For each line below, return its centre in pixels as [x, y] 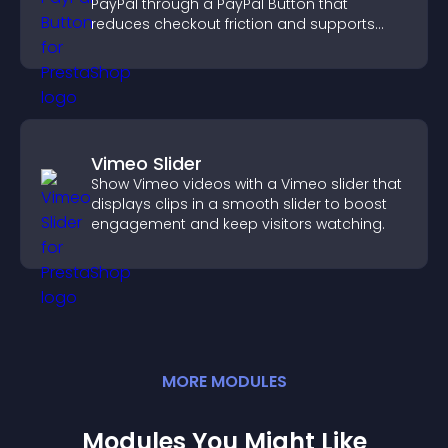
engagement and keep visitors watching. [238, 224]
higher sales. [136, 44]
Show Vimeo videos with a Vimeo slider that [246, 184]
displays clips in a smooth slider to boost [239, 204]
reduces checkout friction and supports [233, 24]
